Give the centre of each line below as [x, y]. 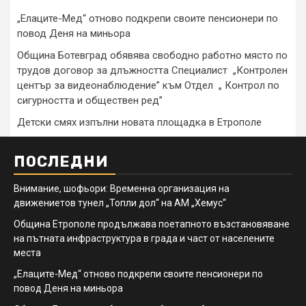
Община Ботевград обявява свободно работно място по [152, 55]
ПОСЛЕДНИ [61, 161]
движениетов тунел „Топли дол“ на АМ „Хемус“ [120, 203]
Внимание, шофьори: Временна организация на [122, 188]
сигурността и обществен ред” [90, 100]
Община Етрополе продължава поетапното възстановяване [152, 224]
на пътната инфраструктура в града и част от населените [144, 238]
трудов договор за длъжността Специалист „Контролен [152, 70]
